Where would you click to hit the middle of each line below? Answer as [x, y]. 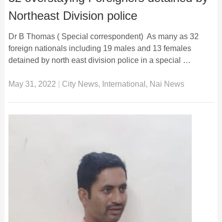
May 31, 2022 [32, 84]
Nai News [167, 84]
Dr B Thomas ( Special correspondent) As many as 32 [103, 36]
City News [80, 84]
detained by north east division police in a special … [99, 60]
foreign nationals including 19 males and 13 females [100, 48]
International [124, 84]
